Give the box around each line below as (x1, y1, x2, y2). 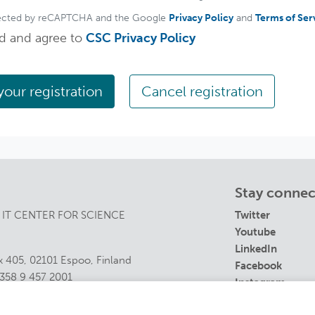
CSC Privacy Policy (86, 30, 195, 46)
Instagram (235, 276, 285, 290)
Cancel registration (141, 83, 263, 101)
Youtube (235, 226, 276, 239)
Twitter (235, 209, 270, 222)
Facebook (235, 259, 282, 273)
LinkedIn (235, 243, 277, 256)
